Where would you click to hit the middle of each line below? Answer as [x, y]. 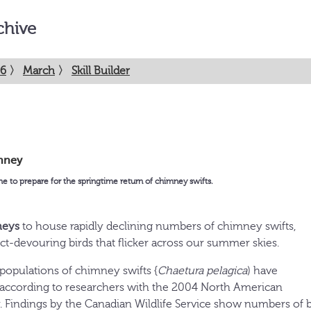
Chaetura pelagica [202, 271]
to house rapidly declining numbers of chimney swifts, [158, 226]
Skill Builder [101, 71]
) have [262, 271]
